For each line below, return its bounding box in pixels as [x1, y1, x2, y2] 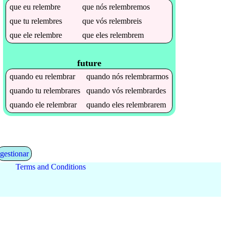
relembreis [109, 16, 142, 25]
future [77, 58, 101, 69]
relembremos [109, 2, 150, 11]
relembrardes [125, 86, 166, 95]
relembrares [43, 86, 81, 95]
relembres [31, 16, 63, 25]
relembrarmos [125, 72, 169, 81]
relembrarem [126, 100, 166, 109]
